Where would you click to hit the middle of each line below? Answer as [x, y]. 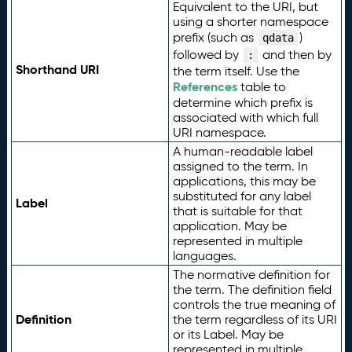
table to [261, 87]
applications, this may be [244, 181]
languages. [204, 256]
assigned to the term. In [240, 166]
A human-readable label [242, 151]
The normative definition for [251, 275]
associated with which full [245, 117]
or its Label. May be [228, 334]
